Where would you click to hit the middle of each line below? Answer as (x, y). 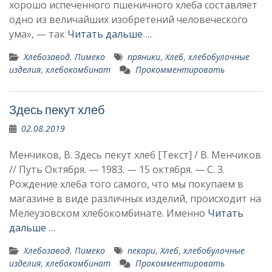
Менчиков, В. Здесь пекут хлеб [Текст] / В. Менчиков (135, 155)
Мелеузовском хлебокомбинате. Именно (108, 213)
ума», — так (38, 34)
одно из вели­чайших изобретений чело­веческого (128, 19)
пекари (141, 250)
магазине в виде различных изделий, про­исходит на (135, 199)
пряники (144, 57)
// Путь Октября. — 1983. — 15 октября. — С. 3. (128, 169)
